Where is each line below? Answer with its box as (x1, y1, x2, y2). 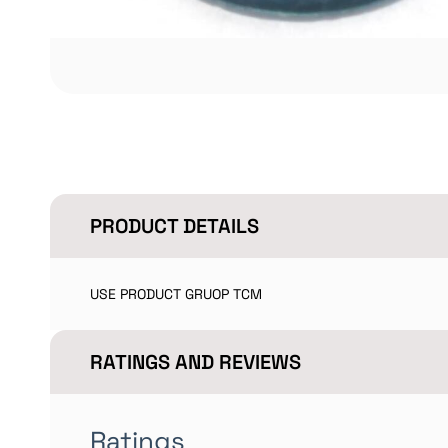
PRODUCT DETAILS (90, 213, 259, 239)
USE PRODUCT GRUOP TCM (90, 285, 262, 303)
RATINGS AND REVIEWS (90, 349, 301, 375)
